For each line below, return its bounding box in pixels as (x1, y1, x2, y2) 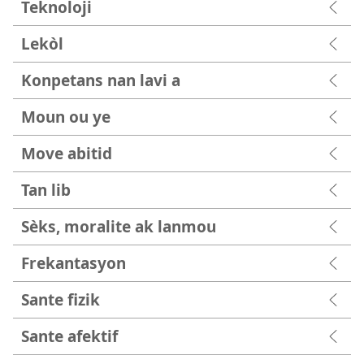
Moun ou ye (21, 105, 110, 128)
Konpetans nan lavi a (21, 68, 180, 91)
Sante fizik (21, 288, 100, 310)
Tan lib (21, 178, 71, 201)
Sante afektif (21, 324, 118, 347)
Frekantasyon (21, 251, 126, 274)
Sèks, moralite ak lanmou (21, 214, 216, 237)
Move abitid (21, 141, 112, 164)
